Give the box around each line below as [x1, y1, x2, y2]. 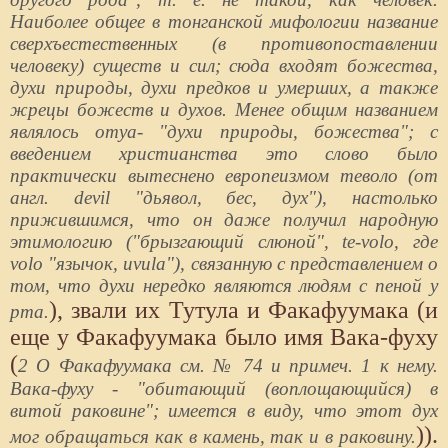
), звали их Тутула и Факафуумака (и [49, 296, 438, 323]
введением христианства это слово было [10, 142, 438, 164]
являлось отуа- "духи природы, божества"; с [10, 120, 438, 142]
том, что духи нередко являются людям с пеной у [10, 274, 438, 296]
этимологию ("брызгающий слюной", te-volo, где [10, 230, 438, 252]
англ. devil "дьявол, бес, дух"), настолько [10, 186, 438, 208]
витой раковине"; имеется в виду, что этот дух [10, 399, 438, 421]
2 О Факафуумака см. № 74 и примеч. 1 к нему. [18, 354, 438, 376]
